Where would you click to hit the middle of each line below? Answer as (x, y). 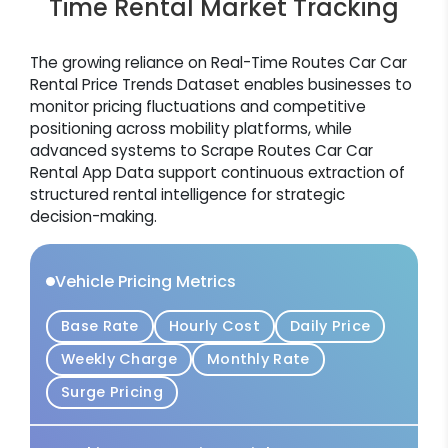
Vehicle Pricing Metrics (145, 281)
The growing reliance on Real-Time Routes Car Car (218, 62)
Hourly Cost (214, 325)
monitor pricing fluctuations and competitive (198, 106)
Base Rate (100, 325)
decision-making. (93, 216)
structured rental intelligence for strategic (187, 194)
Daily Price (330, 325)
